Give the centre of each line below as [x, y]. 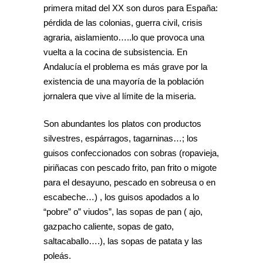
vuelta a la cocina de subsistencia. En [115, 52]
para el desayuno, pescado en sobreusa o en [129, 182]
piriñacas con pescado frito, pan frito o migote [130, 167]
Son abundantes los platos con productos [122, 123]
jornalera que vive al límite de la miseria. [120, 96]
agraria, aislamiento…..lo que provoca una [124, 37]
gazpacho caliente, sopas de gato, [109, 226]
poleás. [57, 255]
